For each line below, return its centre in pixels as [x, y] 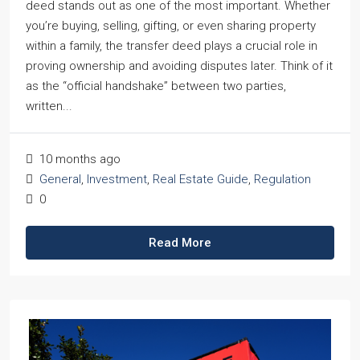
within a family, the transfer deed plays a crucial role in [172, 46]
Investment [117, 179]
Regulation [282, 179]
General [60, 179]
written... [49, 106]
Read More [180, 243]
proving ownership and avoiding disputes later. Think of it [179, 66]
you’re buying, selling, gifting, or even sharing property [171, 26]
